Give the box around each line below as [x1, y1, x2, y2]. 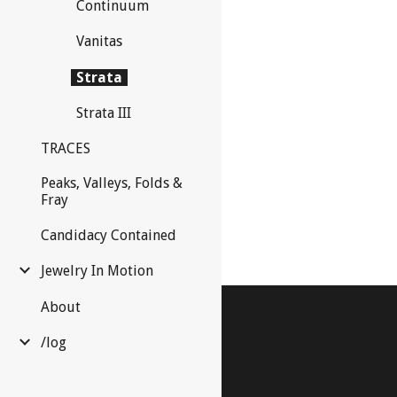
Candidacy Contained [41, 227, 176, 245]
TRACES [41, 139, 90, 157]
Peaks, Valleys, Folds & [41, 174, 183, 191]
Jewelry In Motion [41, 262, 153, 280]
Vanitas [76, 33, 122, 51]
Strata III [76, 104, 131, 121]
